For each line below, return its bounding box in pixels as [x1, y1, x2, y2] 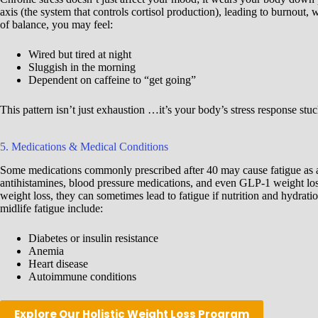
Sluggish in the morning [28, 60, 136, 73]
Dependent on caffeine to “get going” [28, 73, 196, 86]
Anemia [28, 244, 64, 257]
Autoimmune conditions [28, 270, 136, 283]
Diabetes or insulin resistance [28, 231, 158, 244]
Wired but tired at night [28, 48, 131, 60]
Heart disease [28, 257, 88, 270]
